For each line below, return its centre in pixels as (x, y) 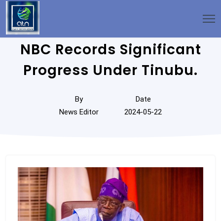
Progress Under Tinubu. (110, 70)
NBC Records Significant (110, 50)
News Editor (79, 112)
